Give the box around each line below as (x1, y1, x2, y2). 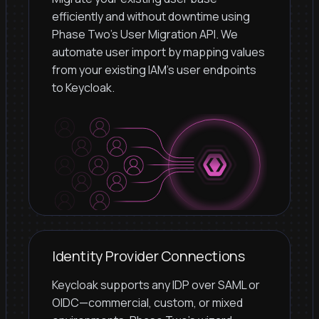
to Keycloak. (52, 80, 115, 95)
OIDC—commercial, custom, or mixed (52, 294, 243, 310)
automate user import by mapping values (52, 44, 265, 60)
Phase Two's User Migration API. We (52, 26, 238, 42)
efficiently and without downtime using (52, 9, 250, 24)
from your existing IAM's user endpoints (52, 62, 256, 78)
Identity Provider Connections (52, 246, 245, 266)
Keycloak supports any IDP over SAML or (52, 276, 260, 293)
